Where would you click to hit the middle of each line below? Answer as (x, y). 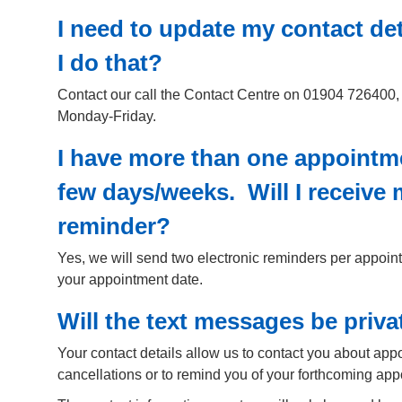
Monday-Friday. (107, 117)
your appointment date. (132, 280)
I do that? (110, 63)
